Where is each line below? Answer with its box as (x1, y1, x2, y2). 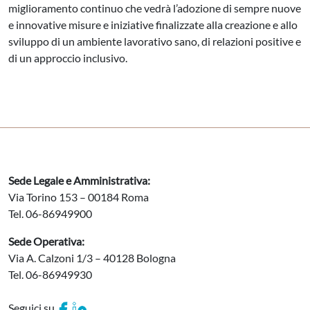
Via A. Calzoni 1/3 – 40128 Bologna (8, 250, 176, 264)
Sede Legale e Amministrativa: (8, 173, 150, 187)
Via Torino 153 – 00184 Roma (8, 190, 149, 203)
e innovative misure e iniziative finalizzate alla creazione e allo (8, 17, 298, 31)
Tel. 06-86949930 (8, 267, 92, 281)
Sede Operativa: (8, 234, 84, 248)
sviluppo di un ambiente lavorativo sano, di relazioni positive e (8, 34, 301, 48)
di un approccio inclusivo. (8, 51, 131, 64)
